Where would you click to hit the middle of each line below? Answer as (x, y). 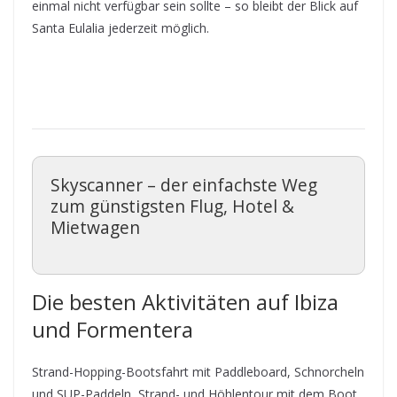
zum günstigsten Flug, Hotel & (172, 206)
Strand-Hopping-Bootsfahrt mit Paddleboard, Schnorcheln (198, 371)
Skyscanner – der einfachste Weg (184, 184)
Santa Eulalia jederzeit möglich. (121, 27)
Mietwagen (95, 227)
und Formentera (113, 329)
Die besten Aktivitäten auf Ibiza (185, 301)
